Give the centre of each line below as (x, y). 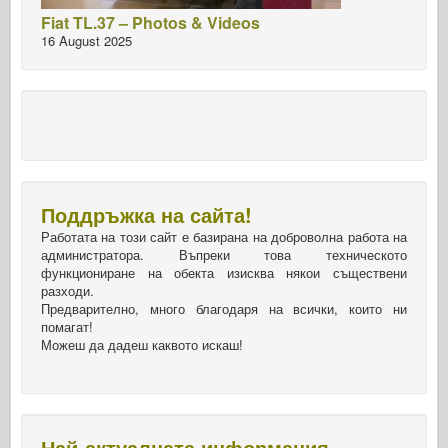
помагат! (67, 326)
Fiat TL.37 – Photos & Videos (150, 22)
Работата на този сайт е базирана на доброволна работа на (224, 236)
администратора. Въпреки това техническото (224, 254)
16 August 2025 (86, 40)
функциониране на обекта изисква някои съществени (224, 272)
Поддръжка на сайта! (146, 214)
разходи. (67, 290)
